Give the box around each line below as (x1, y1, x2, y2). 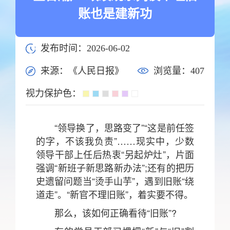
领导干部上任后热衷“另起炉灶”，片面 (36, 147, 194, 161)
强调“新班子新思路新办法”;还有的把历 (36, 161, 194, 174)
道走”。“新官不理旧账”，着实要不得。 (36, 187, 193, 201)
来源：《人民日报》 (41, 66, 124, 76)
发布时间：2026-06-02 (41, 43, 130, 53)
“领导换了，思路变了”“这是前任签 (54, 121, 194, 134)
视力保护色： (26, 88, 81, 99)
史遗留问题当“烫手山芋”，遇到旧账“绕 (36, 174, 194, 187)
